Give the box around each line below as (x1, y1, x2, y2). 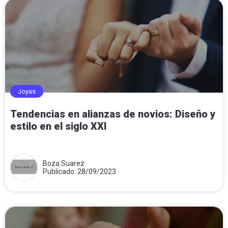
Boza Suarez (43, 159, 84, 167)
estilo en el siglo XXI (10, 120, 107, 132)
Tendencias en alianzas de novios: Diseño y (10, 107, 215, 120)
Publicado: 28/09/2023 (43, 167, 116, 176)
